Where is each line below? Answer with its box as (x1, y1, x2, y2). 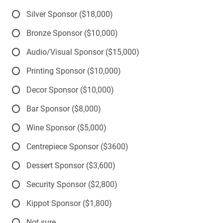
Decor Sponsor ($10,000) (26, 85, 114, 95)
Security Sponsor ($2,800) (26, 179, 117, 189)
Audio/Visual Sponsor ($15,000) (26, 47, 139, 57)
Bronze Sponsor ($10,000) (26, 28, 118, 38)
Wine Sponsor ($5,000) (26, 122, 107, 132)
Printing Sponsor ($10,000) (26, 66, 121, 76)
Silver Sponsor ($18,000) (26, 9, 113, 19)
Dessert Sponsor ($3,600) (26, 160, 115, 170)
